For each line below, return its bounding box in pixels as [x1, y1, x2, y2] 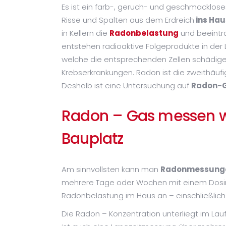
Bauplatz [62, 128, 124, 149]
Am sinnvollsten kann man [62, 164, 160, 175]
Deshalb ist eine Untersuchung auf [62, 80, 191, 91]
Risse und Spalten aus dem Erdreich [62, 15, 194, 25]
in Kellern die [62, 28, 109, 38]
